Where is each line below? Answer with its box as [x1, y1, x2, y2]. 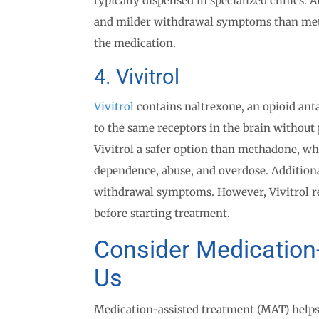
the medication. [94, 36, 176, 50]
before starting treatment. [94, 206, 230, 220]
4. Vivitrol [94, 65, 179, 89]
